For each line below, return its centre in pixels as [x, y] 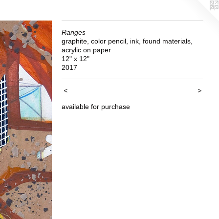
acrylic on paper [86, 50]
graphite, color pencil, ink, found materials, [127, 41]
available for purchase [96, 107]
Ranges [74, 32]
